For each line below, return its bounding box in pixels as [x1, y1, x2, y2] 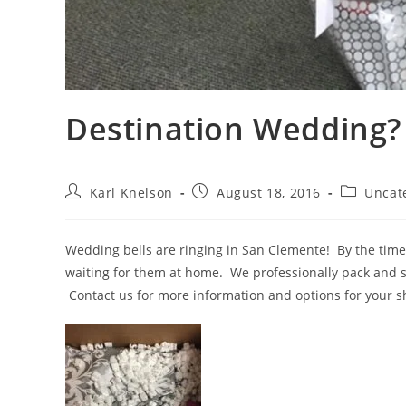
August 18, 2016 [217, 183, 322, 201]
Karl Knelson [89, 183, 173, 201]
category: [339, 198, 401, 217]
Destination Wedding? [65, 107, 401, 150]
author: [64, 198, 113, 217]
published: [191, 198, 263, 217]
